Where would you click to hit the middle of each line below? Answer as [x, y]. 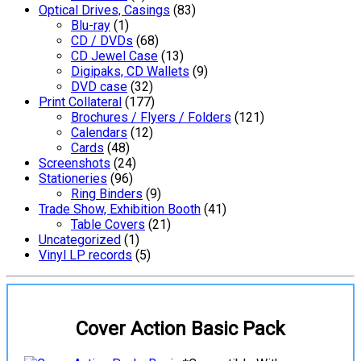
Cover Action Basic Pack [180, 328]
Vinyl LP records [85, 255]
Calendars [99, 132]
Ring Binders [107, 193]
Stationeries [73, 178]
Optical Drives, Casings [104, 10]
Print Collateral [80, 102]
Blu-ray [91, 25]
